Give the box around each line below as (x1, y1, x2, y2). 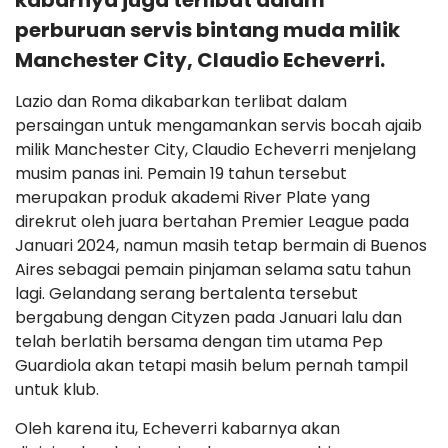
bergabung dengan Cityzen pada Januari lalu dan (15, 306, 402, 329)
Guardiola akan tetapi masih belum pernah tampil (15, 354, 408, 377)
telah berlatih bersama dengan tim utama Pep (15, 330, 383, 353)
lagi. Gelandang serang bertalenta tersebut (15, 282, 358, 305)
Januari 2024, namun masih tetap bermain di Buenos (15, 234, 427, 257)
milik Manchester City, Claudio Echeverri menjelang (15, 138, 416, 161)
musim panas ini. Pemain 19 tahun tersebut (15, 162, 347, 185)
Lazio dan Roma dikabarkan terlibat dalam (15, 90, 347, 113)
